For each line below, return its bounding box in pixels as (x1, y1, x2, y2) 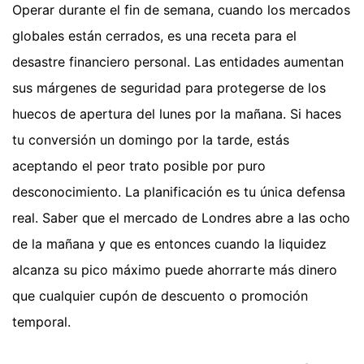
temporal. (12, 314, 71, 331)
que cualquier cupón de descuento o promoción (12, 288, 308, 305)
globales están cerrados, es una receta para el (12, 28, 297, 45)
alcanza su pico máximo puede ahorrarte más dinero (12, 262, 337, 279)
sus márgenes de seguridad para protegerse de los (12, 80, 326, 97)
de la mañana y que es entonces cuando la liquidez (12, 236, 327, 253)
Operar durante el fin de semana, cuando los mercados (12, 2, 350, 19)
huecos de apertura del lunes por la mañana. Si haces (12, 106, 341, 123)
